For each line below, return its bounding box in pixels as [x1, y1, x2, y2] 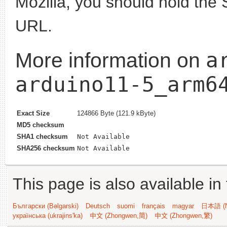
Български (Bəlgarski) [13, 202, 79, 210]
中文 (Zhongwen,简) [90, 211, 147, 219]
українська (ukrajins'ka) [13, 211, 83, 219]
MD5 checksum [17, 121, 64, 129]
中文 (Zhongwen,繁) [155, 211, 212, 219]
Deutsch [86, 202, 110, 210]
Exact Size [17, 109, 50, 117]
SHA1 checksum [17, 132, 68, 140]
